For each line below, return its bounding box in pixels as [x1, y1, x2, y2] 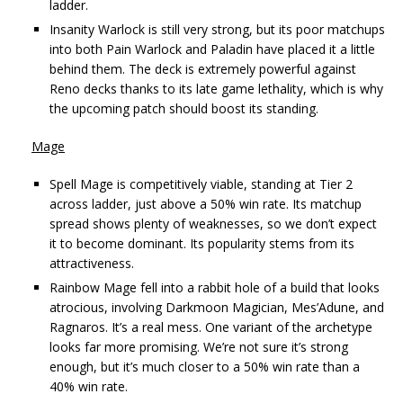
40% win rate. [49, 377, 128, 395]
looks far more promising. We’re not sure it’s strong [49, 337, 348, 355]
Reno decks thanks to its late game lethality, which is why [49, 79, 383, 97]
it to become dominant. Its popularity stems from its [49, 234, 354, 252]
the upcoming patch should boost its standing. [49, 99, 318, 117]
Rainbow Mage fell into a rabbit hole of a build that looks [49, 278, 380, 296]
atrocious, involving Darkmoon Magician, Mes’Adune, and [49, 298, 384, 316]
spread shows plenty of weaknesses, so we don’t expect [49, 214, 377, 232]
